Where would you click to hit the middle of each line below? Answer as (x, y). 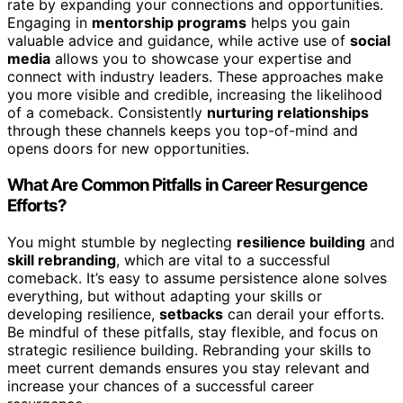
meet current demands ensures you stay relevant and (188, 367)
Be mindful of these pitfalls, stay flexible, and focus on (193, 331)
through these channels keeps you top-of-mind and (183, 131)
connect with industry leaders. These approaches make (195, 77)
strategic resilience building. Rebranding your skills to (189, 349)
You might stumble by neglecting (122, 242)
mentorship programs (169, 23)
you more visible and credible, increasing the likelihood (195, 95)
